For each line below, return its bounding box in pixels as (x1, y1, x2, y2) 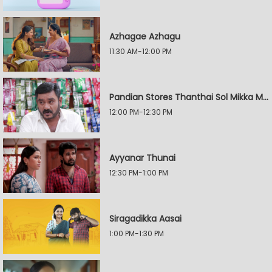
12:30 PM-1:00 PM (109, 168, 168, 178)
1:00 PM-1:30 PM (109, 228, 164, 239)
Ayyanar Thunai (109, 152, 175, 164)
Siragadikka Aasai (109, 212, 182, 225)
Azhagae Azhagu (109, 30, 180, 42)
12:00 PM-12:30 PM (109, 107, 172, 117)
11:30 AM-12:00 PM (109, 46, 172, 56)
